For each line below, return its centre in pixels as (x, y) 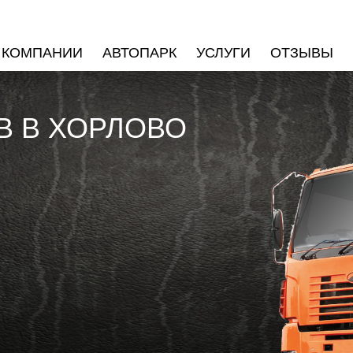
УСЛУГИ (223, 51)
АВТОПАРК (139, 51)
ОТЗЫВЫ (302, 51)
